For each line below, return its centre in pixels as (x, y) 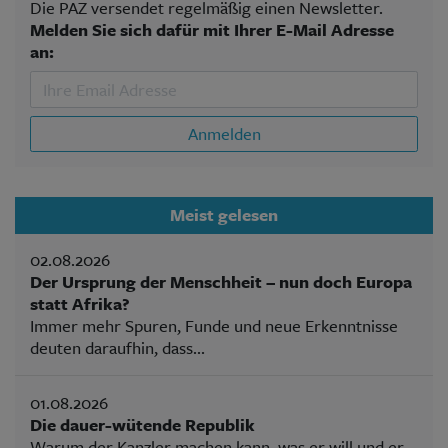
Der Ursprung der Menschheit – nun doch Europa (221, 281)
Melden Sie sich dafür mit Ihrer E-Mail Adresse (212, 29)
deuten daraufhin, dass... (117, 347)
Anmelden (224, 133)
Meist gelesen (224, 215)
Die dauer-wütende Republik (142, 424)
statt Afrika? (80, 303)
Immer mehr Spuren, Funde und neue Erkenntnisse (214, 325)
